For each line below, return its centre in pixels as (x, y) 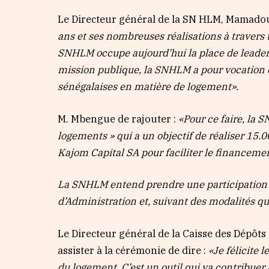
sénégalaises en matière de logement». (148, 86)
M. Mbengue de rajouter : (118, 119)
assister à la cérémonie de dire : (133, 250)
